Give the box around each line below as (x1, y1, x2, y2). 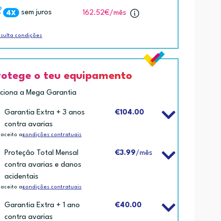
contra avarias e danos (4, 161, 82, 169)
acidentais (4, 173, 39, 181)
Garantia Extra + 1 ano (4, 201, 80, 209)
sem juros (21, 8, 52, 16)
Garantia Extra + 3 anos (4, 109, 85, 116)
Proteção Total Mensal (4, 149, 79, 157)
